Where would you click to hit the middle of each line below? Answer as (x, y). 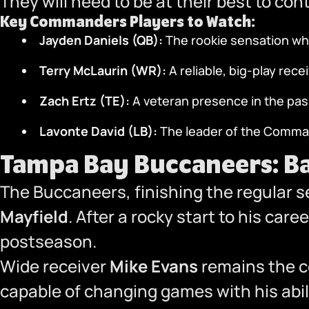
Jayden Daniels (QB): (101, 40)
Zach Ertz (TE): (84, 101)
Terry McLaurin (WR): (103, 70)
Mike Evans (154, 266)
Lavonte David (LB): (98, 131)
